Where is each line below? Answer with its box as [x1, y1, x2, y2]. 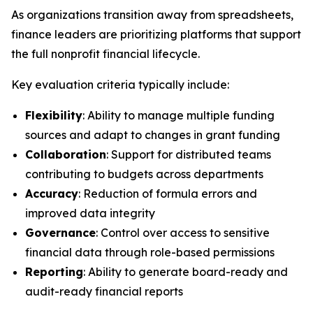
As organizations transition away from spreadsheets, [11, 8, 293, 22]
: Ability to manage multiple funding [82, 108, 275, 122]
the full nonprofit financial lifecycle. [11, 47, 200, 61]
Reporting [25, 265, 83, 279]
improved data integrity [25, 206, 155, 220]
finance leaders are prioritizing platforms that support [11, 27, 301, 41]
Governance [25, 226, 96, 240]
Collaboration [25, 147, 106, 161]
